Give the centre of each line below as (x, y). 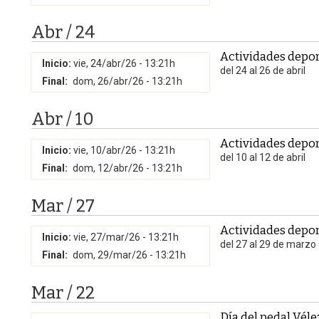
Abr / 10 (63, 119)
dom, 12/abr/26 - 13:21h (127, 168)
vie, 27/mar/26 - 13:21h (126, 237)
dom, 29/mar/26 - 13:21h (129, 255)
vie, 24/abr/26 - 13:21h (124, 63)
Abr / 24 (63, 32)
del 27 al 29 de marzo (268, 244)
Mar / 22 (63, 293)
